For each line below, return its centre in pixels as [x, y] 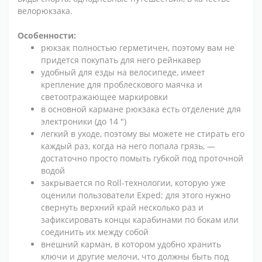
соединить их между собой [95, 232]
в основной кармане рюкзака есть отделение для [141, 109]
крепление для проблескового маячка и [122, 84]
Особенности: [47, 35]
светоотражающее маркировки [104, 96]
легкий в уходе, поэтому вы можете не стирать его [143, 133]
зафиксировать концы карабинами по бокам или [140, 219]
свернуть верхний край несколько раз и [122, 207]
